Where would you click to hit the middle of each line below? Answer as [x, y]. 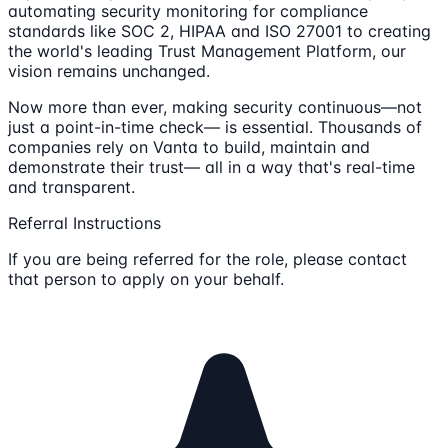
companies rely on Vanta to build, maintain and [189, 146]
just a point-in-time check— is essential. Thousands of [215, 126]
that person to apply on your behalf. [146, 278]
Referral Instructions [84, 222]
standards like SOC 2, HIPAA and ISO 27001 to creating [219, 30]
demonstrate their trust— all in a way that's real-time [211, 166]
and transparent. [71, 186]
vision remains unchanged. [109, 70]
